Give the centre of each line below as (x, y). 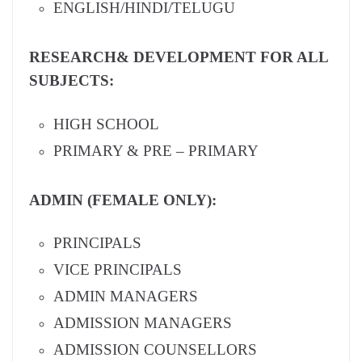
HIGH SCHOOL (106, 124)
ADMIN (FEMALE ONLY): (123, 200)
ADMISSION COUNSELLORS (155, 350)
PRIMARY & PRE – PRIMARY (156, 150)
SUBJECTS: (72, 81)
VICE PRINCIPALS (118, 270)
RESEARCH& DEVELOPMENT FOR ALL (179, 57)
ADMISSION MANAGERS (143, 323)
